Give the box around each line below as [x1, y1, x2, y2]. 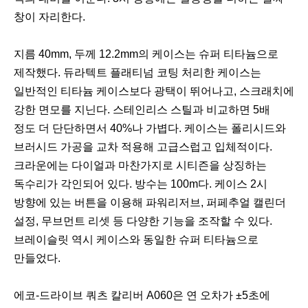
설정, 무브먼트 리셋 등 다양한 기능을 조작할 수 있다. [14, 215, 272, 228]
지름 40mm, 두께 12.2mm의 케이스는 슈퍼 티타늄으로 [14, 48, 278, 60]
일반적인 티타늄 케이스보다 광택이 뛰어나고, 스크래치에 [14, 85, 294, 98]
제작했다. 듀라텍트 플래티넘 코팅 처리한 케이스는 [14, 67, 261, 79]
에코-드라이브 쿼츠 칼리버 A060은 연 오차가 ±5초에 [14, 289, 270, 302]
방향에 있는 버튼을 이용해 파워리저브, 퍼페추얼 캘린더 [14, 197, 286, 209]
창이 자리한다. [14, 11, 88, 23]
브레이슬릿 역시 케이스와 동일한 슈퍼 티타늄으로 [14, 234, 258, 246]
